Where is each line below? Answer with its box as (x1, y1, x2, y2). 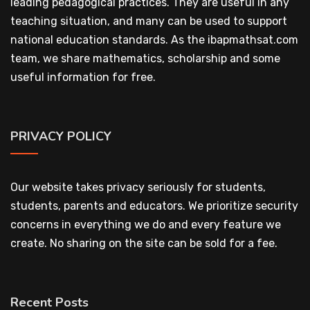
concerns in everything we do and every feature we (10, 218, 281, 232)
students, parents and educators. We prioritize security (10, 199, 298, 213)
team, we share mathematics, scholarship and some (10, 52, 280, 66)
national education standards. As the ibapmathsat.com (10, 33, 298, 47)
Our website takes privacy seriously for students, (10, 181, 266, 194)
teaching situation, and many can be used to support (10, 15, 287, 28)
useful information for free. (10, 71, 156, 84)
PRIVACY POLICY (10, 128, 111, 145)
